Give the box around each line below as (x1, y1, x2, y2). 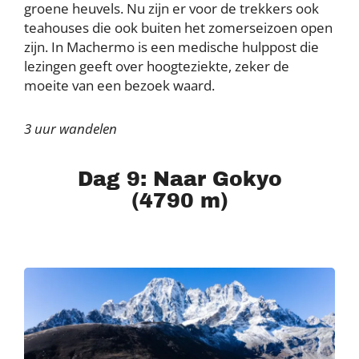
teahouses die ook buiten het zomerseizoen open (24, 18, 333, 37)
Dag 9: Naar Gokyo (77, 167, 282, 190)
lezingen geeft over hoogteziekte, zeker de (24, 56, 289, 75)
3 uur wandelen (24, 119, 117, 138)
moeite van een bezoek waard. (24, 75, 215, 95)
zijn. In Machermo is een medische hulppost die (24, 37, 319, 56)
